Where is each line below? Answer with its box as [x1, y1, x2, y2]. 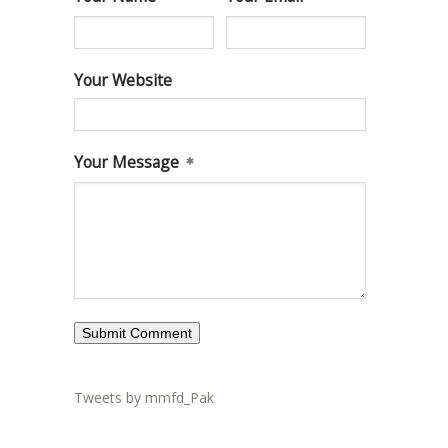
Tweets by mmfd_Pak [74, 387, 214, 407]
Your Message [74, 151, 179, 174]
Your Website [74, 69, 172, 92]
